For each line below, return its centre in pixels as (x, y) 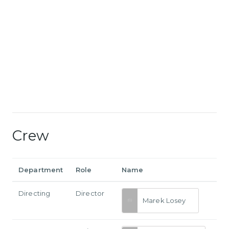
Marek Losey (164, 201)
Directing (35, 193)
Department (41, 169)
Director (90, 193)
